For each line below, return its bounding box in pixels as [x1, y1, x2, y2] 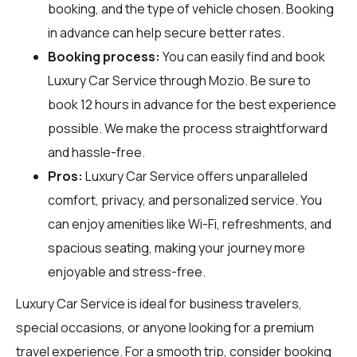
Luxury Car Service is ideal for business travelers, [16, 294, 302, 312]
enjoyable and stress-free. [48, 262, 206, 280]
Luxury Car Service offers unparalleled [83, 167, 308, 185]
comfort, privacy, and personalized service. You [48, 190, 322, 209]
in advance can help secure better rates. [48, 23, 284, 41]
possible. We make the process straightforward [48, 119, 328, 137]
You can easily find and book [160, 47, 325, 65]
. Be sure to [245, 71, 311, 89]
